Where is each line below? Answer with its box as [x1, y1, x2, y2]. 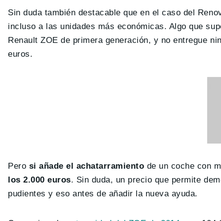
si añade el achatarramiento [29, 161, 145, 171]
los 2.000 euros [8, 175, 71, 184]
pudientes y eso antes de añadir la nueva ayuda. [8, 188, 198, 198]
